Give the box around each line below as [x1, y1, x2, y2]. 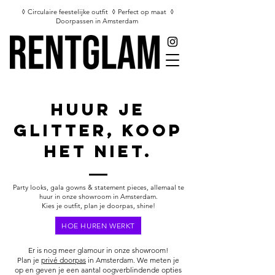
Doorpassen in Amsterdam [56, 17, 140, 25]
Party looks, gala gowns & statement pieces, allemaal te [12, 183, 184, 192]
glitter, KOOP [14, 120, 183, 141]
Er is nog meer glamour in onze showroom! [28, 246, 168, 255]
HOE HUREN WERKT [61, 221, 135, 230]
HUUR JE [51, 99, 145, 120]
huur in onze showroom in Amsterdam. [39, 192, 158, 201]
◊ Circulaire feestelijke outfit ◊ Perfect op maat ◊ [21, 7, 174, 16]
